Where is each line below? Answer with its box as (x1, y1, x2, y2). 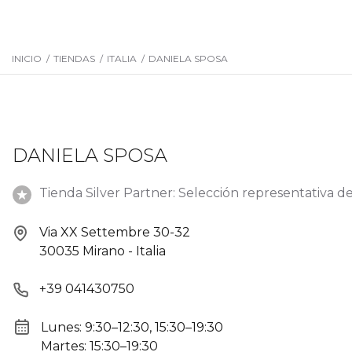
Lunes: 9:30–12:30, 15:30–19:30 (41, 319, 223, 335)
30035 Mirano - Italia (39, 244, 166, 258)
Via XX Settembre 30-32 (39, 225, 190, 240)
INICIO (12, 53, 42, 64)
